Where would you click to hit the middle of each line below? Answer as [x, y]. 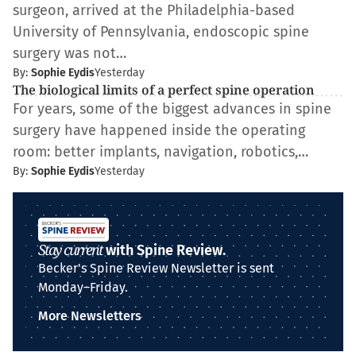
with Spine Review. [164, 250]
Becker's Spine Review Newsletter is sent [156, 268]
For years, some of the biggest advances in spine [172, 109]
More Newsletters [90, 316]
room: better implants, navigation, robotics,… [161, 152]
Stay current [70, 250]
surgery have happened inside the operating [159, 130]
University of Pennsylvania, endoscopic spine [161, 32]
